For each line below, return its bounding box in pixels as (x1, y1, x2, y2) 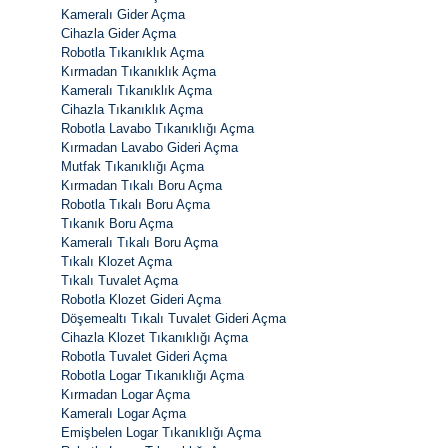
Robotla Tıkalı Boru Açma (61, 196, 210, 212)
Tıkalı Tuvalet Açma (61, 272, 178, 288)
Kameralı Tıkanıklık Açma (61, 82, 212, 98)
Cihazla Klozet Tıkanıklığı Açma (61, 329, 248, 345)
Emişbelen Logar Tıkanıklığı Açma (61, 424, 261, 440)
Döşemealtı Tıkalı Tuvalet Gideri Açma (61, 310, 286, 326)
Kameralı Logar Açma (61, 405, 186, 421)
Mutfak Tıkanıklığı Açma (61, 158, 204, 174)
